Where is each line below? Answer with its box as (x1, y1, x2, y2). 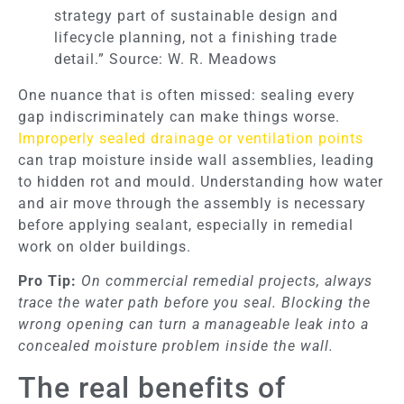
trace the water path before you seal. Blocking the (18, 294, 371, 312)
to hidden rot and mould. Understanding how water (18, 173, 383, 191)
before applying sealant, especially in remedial (18, 216, 353, 234)
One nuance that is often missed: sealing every (18, 87, 355, 105)
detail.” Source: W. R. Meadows (54, 50, 277, 69)
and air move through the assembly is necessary (18, 195, 366, 213)
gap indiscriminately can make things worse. (18, 108, 340, 126)
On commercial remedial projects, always (81, 272, 372, 290)
